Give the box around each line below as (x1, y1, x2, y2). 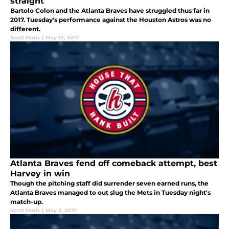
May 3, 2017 (45, 207, 76, 214)
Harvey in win (10, 169, 70, 179)
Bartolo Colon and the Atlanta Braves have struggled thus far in (10, 7, 210, 15)
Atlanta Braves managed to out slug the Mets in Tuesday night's (10, 189, 211, 197)
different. (10, 25, 40, 33)
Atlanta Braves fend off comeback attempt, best (10, 158, 217, 169)
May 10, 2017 (45, 34, 79, 41)
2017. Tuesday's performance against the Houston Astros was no (10, 16, 211, 24)
